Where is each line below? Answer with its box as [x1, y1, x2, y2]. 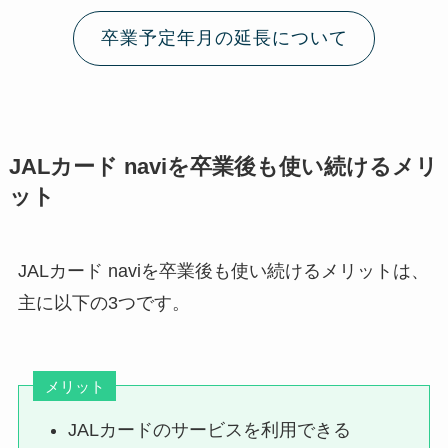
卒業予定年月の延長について [100, 28, 348, 49]
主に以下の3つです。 [17, 292, 190, 313]
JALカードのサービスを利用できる [68, 420, 352, 440]
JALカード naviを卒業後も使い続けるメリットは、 [17, 260, 429, 281]
